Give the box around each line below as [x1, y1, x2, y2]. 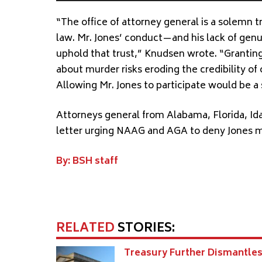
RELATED [56, 218, 115, 240]
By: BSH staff [56, 153, 118, 170]
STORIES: [115, 218, 175, 240]
